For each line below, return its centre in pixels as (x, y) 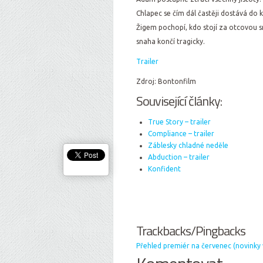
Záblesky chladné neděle (188, 145)
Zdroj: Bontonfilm (166, 81)
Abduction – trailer (179, 157)
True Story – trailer (179, 122)
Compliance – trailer (181, 134)
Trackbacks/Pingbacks (191, 231)
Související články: (179, 101)
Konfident (164, 169)
